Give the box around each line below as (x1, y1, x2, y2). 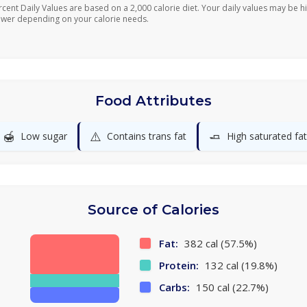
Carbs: (158, 280, 190, 294)
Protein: (158, 258, 199, 272)
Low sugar (20, 130, 67, 143)
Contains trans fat (106, 130, 186, 143)
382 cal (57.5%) (181, 236, 257, 250)
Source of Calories (88, 201, 219, 218)
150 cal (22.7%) (193, 280, 269, 294)
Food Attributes (95, 93, 212, 109)
